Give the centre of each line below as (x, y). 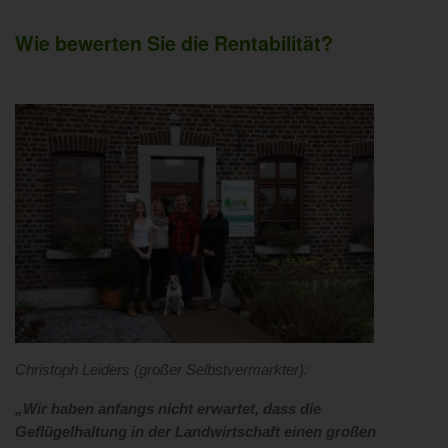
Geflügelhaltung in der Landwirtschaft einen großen (195, 432)
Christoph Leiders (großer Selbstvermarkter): (161, 370)
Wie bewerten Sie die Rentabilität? (174, 43)
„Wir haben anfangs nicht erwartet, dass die (168, 409)
